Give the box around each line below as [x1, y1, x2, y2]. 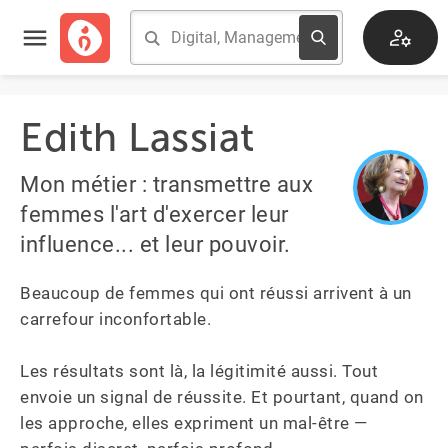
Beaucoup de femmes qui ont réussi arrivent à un [20, 283, 416, 303]
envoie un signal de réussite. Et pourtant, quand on [20, 387, 428, 407]
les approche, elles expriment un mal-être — [20, 413, 372, 433]
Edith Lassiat [20, 113, 255, 161]
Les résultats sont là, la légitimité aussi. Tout [20, 361, 383, 381]
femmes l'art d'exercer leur [20, 202, 289, 227]
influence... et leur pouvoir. [20, 232, 291, 257]
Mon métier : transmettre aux [20, 172, 313, 197]
